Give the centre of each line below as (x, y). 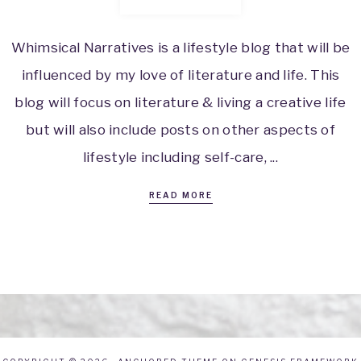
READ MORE (180, 195)
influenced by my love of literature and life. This (180, 75)
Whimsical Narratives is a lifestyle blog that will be (180, 48)
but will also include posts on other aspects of (180, 130)
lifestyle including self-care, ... (180, 158)
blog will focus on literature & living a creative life (180, 103)
